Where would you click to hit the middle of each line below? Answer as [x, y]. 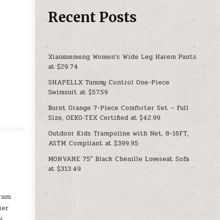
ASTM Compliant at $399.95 [94, 143]
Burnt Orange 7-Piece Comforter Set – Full [119, 108]
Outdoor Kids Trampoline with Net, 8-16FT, [119, 133]
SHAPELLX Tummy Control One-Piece [109, 82]
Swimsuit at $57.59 [78, 92]
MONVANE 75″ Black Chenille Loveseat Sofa [119, 159]
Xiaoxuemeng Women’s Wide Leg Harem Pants [123, 57]
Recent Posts [93, 17]
